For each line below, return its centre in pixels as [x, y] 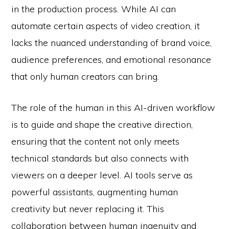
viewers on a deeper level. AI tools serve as [102, 175]
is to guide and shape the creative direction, [102, 125]
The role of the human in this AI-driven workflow [113, 108]
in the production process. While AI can [94, 9]
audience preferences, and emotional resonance [111, 60]
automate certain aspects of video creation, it [106, 26]
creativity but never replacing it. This [88, 209]
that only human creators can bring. [85, 77]
